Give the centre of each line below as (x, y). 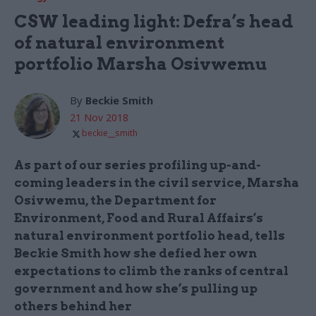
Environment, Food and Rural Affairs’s (139, 218)
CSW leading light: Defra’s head (154, 22)
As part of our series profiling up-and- (138, 165)
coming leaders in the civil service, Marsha (157, 183)
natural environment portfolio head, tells (150, 236)
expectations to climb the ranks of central (151, 271)
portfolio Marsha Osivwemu (140, 64)
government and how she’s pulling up (136, 289)
